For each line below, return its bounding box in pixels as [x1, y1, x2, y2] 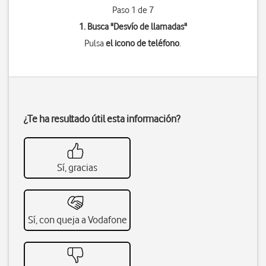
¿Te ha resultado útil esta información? [24, 113, 180, 125]
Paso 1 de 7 [112, 5, 154, 15]
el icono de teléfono [106, 38, 180, 49]
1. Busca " [78, 21, 113, 32]
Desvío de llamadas [113, 21, 184, 32]
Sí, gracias [57, 161, 97, 173]
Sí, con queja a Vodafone [27, 214, 127, 226]
